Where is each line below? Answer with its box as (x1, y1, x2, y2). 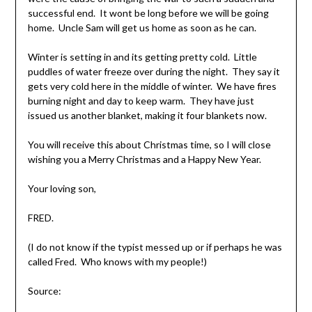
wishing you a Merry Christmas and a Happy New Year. (27, 153, 261, 166)
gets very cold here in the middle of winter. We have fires (27, 80, 276, 93)
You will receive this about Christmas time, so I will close (27, 139, 271, 151)
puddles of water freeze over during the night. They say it (27, 65, 280, 78)
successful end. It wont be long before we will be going (27, 7, 269, 19)
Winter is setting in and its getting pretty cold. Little (27, 51, 257, 63)
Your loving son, (27, 182, 96, 195)
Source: (27, 285, 61, 297)
